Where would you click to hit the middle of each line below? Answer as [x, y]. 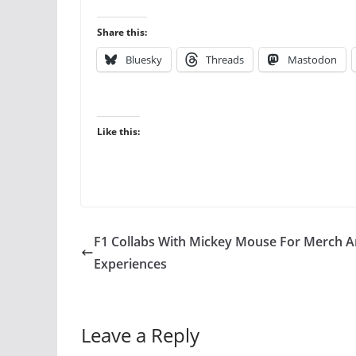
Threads [225, 59]
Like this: [118, 131]
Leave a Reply [140, 335]
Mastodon [312, 59]
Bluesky [144, 59]
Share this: [122, 32]
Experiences [130, 263]
